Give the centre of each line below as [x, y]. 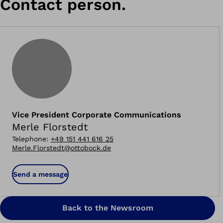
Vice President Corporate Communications [97, 114]
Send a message [40, 174]
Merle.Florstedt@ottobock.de [61, 148]
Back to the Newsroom [108, 208]
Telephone [29, 139]
